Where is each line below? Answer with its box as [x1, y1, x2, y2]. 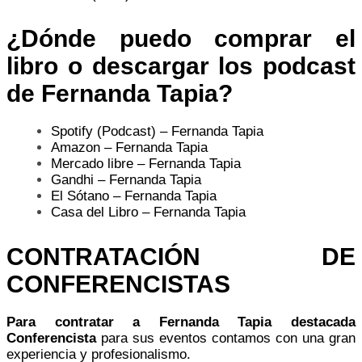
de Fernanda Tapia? [6, 79, 233, 107]
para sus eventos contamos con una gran [96, 330, 356, 346]
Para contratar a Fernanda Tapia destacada [6, 314, 356, 330]
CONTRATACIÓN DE [6, 242, 356, 270]
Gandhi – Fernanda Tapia [51, 171, 201, 187]
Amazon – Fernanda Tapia [51, 139, 208, 155]
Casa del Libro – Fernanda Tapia [51, 204, 246, 220]
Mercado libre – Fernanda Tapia [51, 155, 241, 171]
